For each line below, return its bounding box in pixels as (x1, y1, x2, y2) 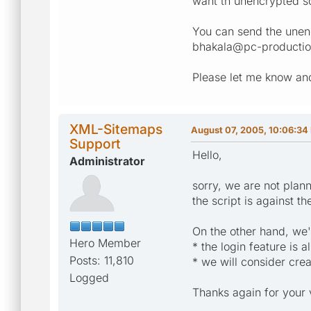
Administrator (69, 153, 145, 168)
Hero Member (69, 235, 141, 250)
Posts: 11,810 (69, 253, 134, 267)
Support (69, 135, 121, 152)
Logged (69, 270, 109, 285)
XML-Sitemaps (69, 120, 162, 137)
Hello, (192, 147, 222, 162)
